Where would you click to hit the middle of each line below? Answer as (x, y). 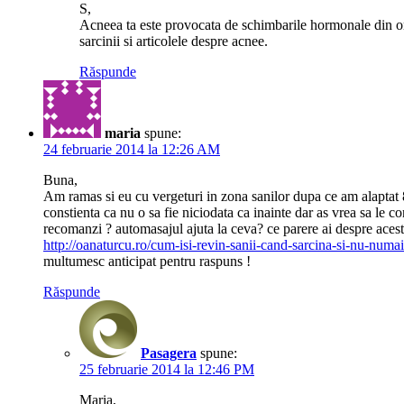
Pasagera (169, 353)
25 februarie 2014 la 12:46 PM (167, 369)
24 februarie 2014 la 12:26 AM (132, 149)
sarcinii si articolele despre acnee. (174, 41)
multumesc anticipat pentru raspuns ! (147, 261)
